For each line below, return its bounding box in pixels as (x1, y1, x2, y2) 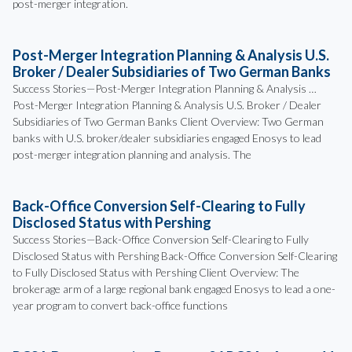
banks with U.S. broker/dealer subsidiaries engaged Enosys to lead (13, 131, 321, 145)
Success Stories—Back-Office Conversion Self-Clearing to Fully (13, 233, 309, 247)
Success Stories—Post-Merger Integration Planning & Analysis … (13, 82, 317, 96)
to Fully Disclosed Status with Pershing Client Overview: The (13, 266, 299, 280)
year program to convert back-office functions (13, 299, 228, 313)
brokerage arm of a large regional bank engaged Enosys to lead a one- (13, 282, 335, 296)
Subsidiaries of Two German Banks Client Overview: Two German (13, 115, 324, 129)
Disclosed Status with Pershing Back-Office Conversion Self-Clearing (13, 249, 337, 263)
